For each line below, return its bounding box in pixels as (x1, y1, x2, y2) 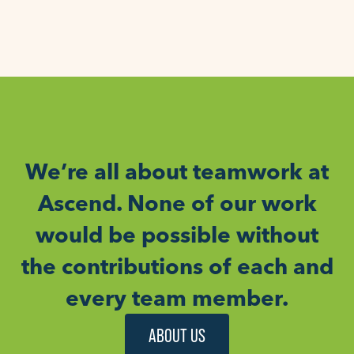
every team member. (66, 284, 288, 312)
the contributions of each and (21, 253, 333, 281)
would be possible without (36, 221, 318, 249)
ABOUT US (149, 325, 205, 347)
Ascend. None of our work (37, 190, 317, 217)
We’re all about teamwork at (25, 158, 329, 186)
